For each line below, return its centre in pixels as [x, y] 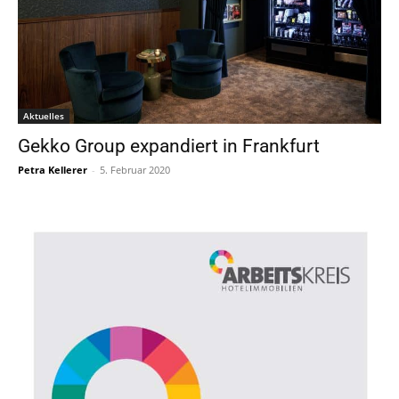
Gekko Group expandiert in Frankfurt [169, 146]
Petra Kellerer [53, 169]
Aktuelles [44, 115]
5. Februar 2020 [135, 169]
